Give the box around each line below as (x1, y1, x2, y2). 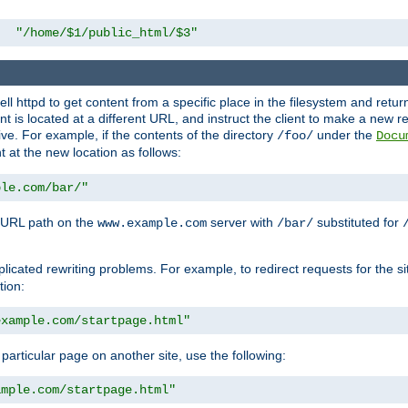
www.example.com (97, 216, 207, 231)
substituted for (313, 215, 403, 230)
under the (313, 127, 376, 143)
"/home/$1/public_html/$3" (15, 25, 198, 40)
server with (207, 215, 277, 230)
